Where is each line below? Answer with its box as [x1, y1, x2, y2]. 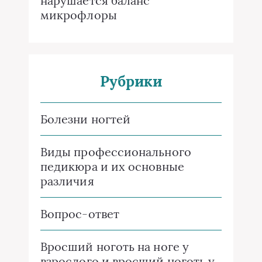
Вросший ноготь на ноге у [40, 239, 189, 254]
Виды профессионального [40, 144, 191, 160]
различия [40, 174, 94, 189]
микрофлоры [40, 8, 117, 23]
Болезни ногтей [40, 112, 131, 127]
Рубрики [99, 72, 163, 91]
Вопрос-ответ [40, 206, 119, 222]
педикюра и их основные [40, 159, 184, 174]
